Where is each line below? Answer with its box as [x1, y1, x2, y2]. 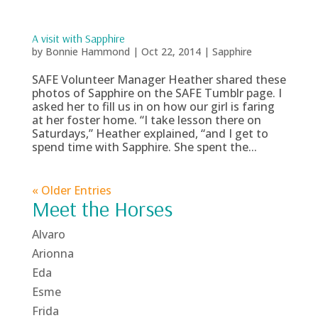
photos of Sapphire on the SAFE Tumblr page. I [31, 85, 282, 101]
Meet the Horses [31, 195, 172, 222]
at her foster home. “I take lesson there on [31, 112, 261, 128]
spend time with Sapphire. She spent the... [31, 139, 257, 155]
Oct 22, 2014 [141, 45, 201, 58]
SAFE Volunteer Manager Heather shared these [31, 72, 286, 87]
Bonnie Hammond [45, 45, 130, 58]
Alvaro [31, 226, 65, 242]
